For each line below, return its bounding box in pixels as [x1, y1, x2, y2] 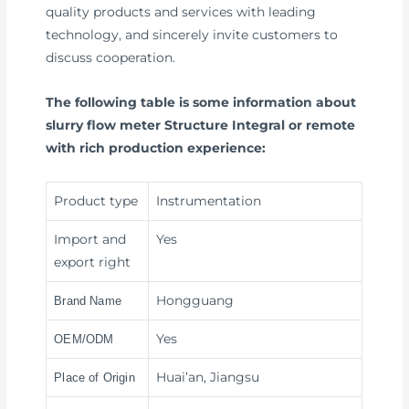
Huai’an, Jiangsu [156, 370, 260, 385]
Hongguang [156, 293, 235, 309]
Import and [54, 232, 127, 247]
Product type [54, 194, 139, 209]
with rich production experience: [46, 141, 267, 156]
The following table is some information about [46, 95, 357, 110]
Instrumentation [156, 194, 262, 209]
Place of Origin [54, 371, 135, 385]
